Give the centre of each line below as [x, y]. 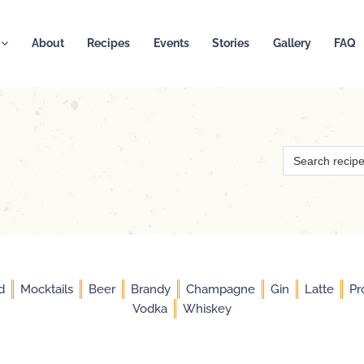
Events [171, 43]
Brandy [151, 289]
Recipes [109, 43]
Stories [231, 43]
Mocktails [47, 289]
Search [301, 151]
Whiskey [207, 309]
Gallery [292, 43]
